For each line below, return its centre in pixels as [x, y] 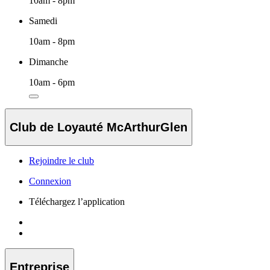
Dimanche [49, 62]
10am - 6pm [52, 83]
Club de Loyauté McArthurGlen [99, 127]
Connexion [50, 181]
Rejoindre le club [61, 161]
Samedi [43, 21]
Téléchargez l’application [77, 202]
